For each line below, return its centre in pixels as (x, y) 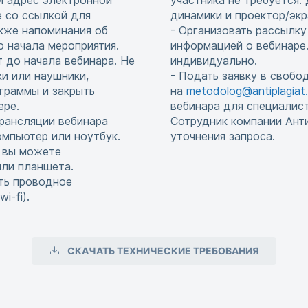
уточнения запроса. (223, 136)
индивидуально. (214, 60)
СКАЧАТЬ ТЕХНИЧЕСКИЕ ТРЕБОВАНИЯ (164, 251)
